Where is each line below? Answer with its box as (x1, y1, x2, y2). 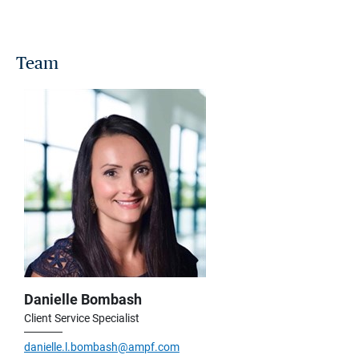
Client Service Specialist (24, 312, 139, 325)
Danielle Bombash (24, 291, 142, 309)
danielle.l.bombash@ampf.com (24, 341, 179, 354)
